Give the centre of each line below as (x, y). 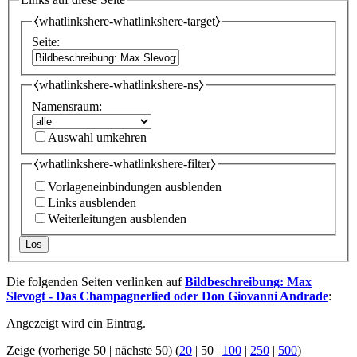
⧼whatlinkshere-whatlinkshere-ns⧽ (119, 85)
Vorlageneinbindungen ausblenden (135, 186)
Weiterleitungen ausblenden (117, 218)
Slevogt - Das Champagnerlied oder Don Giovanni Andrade (167, 296)
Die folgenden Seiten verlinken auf (96, 281)
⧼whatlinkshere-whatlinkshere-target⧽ (127, 21)
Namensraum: (67, 106)
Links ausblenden (92, 202)
